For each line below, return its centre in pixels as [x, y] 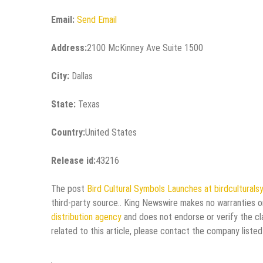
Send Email [97, 20]
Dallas [81, 76]
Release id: [73, 161]
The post [69, 189]
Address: [69, 48]
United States [111, 133]
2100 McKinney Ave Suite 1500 [145, 48]
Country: [68, 133]
